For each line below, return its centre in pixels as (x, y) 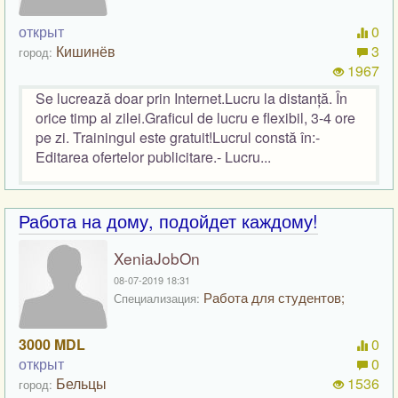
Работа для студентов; (272, 298)
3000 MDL (52, 345)
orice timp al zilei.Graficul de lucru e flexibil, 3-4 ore (195, 118)
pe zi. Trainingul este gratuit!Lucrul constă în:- (178, 138)
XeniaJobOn (157, 259)
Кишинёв (86, 52)
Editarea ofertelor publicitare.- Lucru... (153, 157)
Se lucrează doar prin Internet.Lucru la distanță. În (191, 99)
